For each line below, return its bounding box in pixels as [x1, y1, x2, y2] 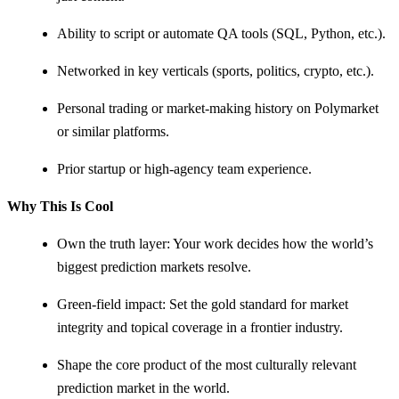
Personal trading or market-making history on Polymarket [57, 100, 379, 116]
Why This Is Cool [7, 198, 113, 214]
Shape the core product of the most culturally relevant [57, 356, 356, 372]
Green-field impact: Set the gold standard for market [57, 296, 348, 312]
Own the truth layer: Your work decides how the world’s [57, 235, 373, 251]
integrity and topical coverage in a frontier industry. [57, 319, 343, 335]
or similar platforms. [57, 123, 169, 139]
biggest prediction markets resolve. [57, 258, 251, 274]
